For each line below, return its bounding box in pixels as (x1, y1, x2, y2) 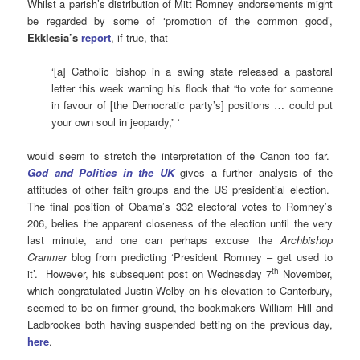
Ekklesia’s (27, 30, 79, 45)
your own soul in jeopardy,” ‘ (51, 114, 181, 130)
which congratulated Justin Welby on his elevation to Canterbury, (27, 283, 333, 299)
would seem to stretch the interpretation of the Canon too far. (27, 148, 333, 164)
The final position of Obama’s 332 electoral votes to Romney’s (27, 198, 333, 215)
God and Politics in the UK (27, 165, 174, 181)
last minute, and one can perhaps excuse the (27, 232, 280, 248)
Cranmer (27, 249, 67, 265)
